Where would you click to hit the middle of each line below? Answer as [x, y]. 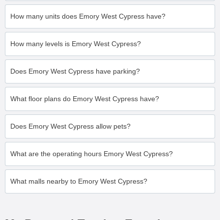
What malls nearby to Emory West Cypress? [79, 181]
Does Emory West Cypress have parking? [75, 71]
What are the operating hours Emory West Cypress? [92, 154]
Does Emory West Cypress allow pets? [70, 126]
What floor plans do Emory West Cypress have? [85, 99]
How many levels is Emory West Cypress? [76, 44]
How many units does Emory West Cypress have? [88, 16]
